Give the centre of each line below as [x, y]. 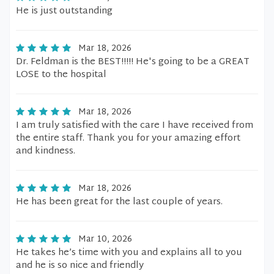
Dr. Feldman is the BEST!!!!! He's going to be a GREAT [133, 62]
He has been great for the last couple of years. [119, 202]
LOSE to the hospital [61, 75]
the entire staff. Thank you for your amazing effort [128, 139]
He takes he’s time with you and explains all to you [129, 253]
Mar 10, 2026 [105, 239]
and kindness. [46, 151]
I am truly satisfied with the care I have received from [135, 126]
